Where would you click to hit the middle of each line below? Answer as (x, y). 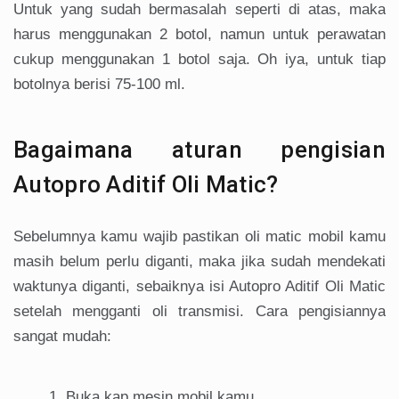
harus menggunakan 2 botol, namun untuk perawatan (199, 35)
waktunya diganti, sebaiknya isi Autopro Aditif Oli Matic (199, 287)
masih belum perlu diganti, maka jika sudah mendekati (199, 262)
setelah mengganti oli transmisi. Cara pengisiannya (199, 312)
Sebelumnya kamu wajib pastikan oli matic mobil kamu (199, 237)
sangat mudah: (62, 337)
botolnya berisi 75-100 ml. (99, 85)
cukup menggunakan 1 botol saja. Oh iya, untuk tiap (199, 60)
